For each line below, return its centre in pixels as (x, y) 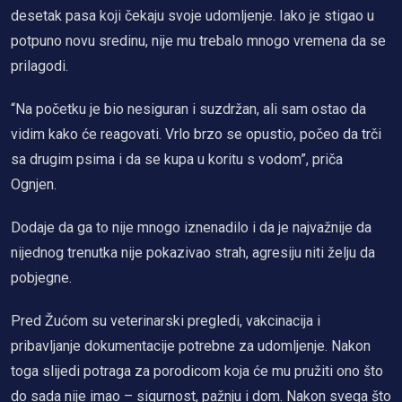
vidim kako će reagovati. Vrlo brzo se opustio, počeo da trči (196, 134)
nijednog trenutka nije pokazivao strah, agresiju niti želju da (193, 253)
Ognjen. (34, 184)
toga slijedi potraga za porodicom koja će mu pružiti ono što (197, 371)
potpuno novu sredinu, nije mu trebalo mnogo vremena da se (198, 41)
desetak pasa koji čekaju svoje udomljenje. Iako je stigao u (192, 16)
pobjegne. (41, 278)
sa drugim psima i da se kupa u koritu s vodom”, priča (177, 159)
